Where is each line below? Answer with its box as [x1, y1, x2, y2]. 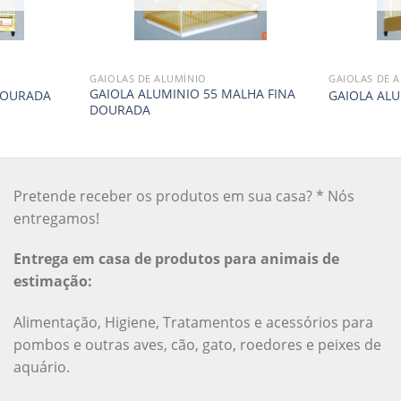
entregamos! [13, 208, 99, 228]
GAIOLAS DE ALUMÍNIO [90, 71, 207, 85]
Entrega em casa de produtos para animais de [13, 249, 339, 269]
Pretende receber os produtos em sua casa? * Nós [13, 185, 354, 206]
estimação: [13, 271, 92, 292]
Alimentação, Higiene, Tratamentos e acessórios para [13, 312, 373, 333]
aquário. [13, 357, 70, 378]
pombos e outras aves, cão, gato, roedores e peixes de [13, 335, 381, 355]
